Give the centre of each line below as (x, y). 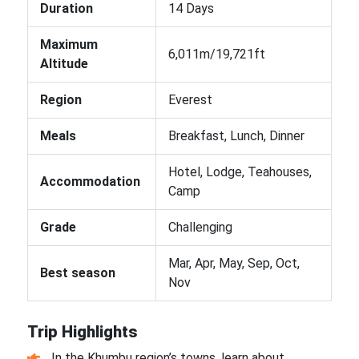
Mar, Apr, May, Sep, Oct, (234, 263)
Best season (79, 272)
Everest (190, 99)
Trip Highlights (82, 332)
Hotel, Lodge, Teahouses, (240, 171)
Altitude (65, 63)
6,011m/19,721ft (216, 54)
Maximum (69, 44)
